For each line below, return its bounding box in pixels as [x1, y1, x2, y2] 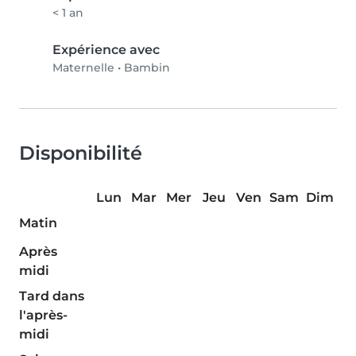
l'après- [19, 308, 68, 323]
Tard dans [19, 288, 84, 304]
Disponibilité [19, 141, 142, 165]
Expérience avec [52, 42, 160, 58]
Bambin [124, 60, 170, 75]
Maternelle [52, 60, 114, 75]
